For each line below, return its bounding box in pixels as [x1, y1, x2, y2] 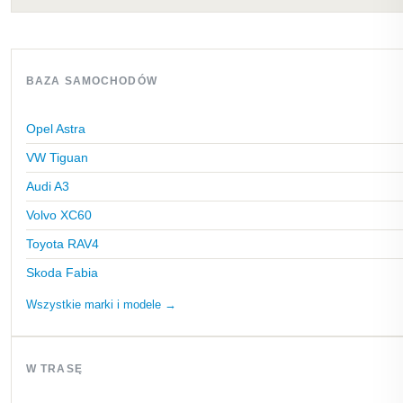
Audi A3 [26, 179, 69, 193]
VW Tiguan [26, 150, 88, 165]
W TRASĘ [26, 363, 83, 375]
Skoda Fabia [26, 265, 98, 280]
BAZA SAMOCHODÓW [26, 75, 157, 87]
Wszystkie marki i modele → [26, 298, 176, 311]
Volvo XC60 [26, 208, 92, 222]
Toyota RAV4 [26, 237, 99, 251]
